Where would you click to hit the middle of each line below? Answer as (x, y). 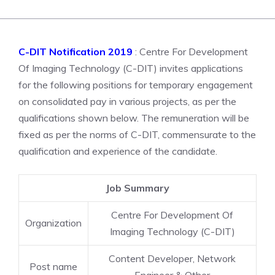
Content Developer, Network (172, 258)
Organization (53, 223)
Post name (53, 266)
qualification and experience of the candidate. (118, 151)
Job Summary (137, 188)
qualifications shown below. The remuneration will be (134, 118)
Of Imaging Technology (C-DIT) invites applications (131, 68)
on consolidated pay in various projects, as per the (127, 101)
